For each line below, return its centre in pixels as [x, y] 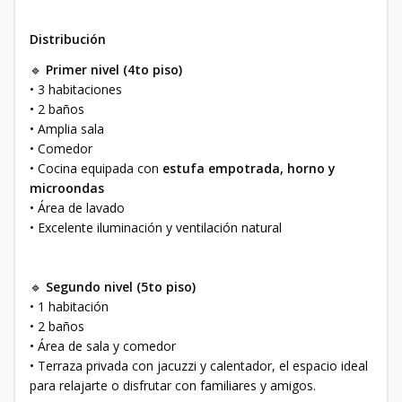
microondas [67, 188]
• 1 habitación [69, 306]
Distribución [68, 39]
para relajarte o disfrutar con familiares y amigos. [173, 385]
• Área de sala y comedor [103, 346]
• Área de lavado [77, 208]
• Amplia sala [67, 129]
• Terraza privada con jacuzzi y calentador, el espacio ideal [199, 366]
